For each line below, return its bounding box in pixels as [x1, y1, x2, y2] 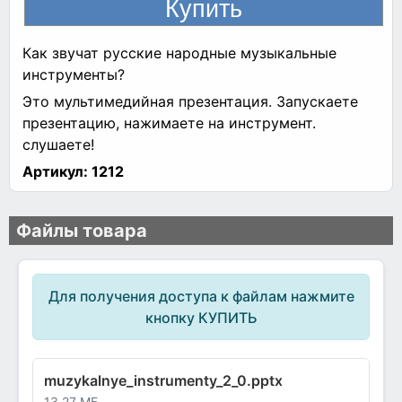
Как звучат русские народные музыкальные [22, 43, 336, 62]
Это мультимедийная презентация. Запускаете [22, 92, 358, 110]
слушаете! [22, 135, 99, 153]
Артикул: [22, 162, 88, 180]
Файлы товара [16, 219, 147, 241]
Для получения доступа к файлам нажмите [48, 287, 354, 306]
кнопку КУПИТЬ [144, 309, 258, 328]
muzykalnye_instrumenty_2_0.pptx [44, 371, 283, 390]
